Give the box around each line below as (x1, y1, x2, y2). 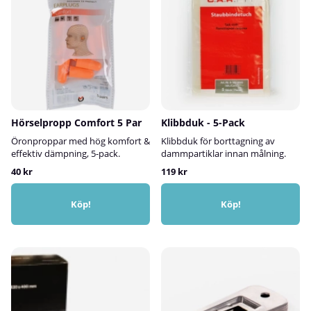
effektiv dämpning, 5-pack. (11, 146, 120, 160)
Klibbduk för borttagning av (161, 134, 275, 147)
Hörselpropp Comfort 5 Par (11, 115, 142, 129)
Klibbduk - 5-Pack (161, 115, 245, 129)
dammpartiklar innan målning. (161, 146, 286, 160)
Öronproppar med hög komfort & (11, 134, 150, 147)
